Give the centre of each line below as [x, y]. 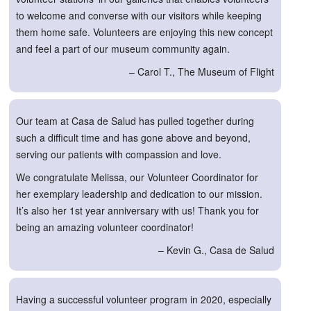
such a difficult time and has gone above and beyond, [133, 138]
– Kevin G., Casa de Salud [216, 250]
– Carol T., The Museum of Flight [202, 71]
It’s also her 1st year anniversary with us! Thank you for [137, 210]
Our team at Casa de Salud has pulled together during [135, 121]
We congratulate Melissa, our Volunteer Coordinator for [137, 177]
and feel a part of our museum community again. [123, 48]
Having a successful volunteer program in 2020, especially [144, 300]
